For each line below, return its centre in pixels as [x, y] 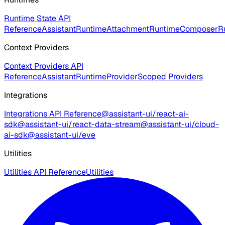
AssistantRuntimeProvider [90, 77]
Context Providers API [44, 66]
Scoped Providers [170, 77]
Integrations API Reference [53, 114]
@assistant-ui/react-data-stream [79, 125]
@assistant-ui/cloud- [180, 125]
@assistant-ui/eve [62, 135]
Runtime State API [37, 19]
